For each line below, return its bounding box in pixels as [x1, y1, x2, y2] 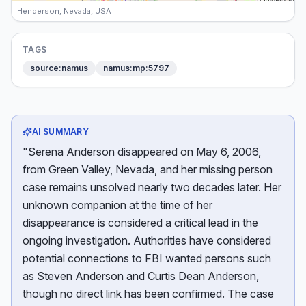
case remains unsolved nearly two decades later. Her [23, 180, 281, 194]
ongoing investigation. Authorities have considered [23, 234, 271, 247]
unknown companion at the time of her [23, 198, 212, 212]
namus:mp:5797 [103, 63, 169, 73]
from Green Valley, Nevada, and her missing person [23, 163, 273, 176]
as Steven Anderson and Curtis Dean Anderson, [23, 269, 259, 283]
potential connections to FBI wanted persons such [23, 251, 271, 265]
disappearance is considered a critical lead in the [23, 216, 258, 229]
